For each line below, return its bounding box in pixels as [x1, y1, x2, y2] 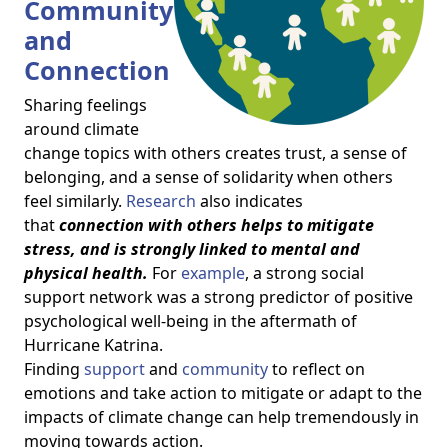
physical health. [24, 262, 148, 284]
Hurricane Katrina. [24, 334, 163, 356]
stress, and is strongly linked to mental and [24, 238, 360, 260]
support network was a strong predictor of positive [24, 286, 413, 308]
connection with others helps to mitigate [59, 214, 374, 236]
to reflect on [268, 358, 365, 380]
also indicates [196, 190, 303, 212]
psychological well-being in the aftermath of [24, 310, 357, 332]
